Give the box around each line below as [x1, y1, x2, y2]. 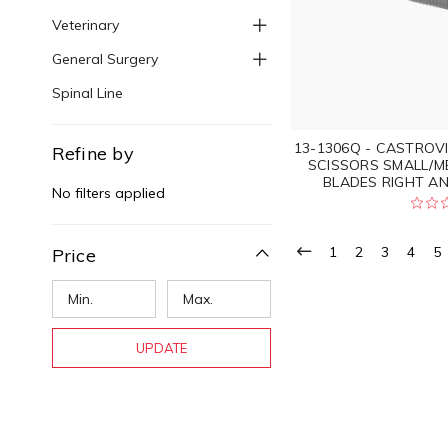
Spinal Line [51, 84, 123, 103]
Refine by [51, 142, 134, 166]
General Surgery [51, 50, 158, 69]
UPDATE [135, 340, 187, 357]
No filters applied [51, 184, 165, 203]
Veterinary [51, 16, 119, 35]
